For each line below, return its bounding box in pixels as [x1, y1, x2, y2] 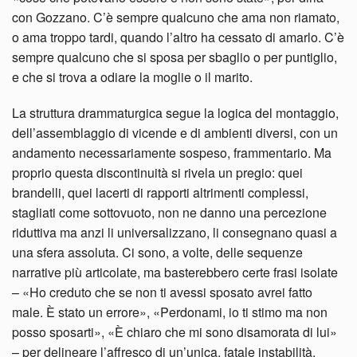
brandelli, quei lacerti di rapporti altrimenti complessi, [12, 182, 308, 202]
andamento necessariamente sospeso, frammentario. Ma [12, 143, 331, 162]
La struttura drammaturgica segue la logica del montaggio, [12, 103, 339, 122]
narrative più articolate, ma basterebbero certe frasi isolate [12, 262, 338, 281]
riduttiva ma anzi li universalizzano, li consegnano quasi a [12, 222, 337, 241]
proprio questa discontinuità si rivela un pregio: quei [12, 163, 303, 182]
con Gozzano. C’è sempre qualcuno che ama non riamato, [12, 7, 339, 26]
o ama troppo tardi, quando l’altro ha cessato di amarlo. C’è [12, 27, 344, 46]
